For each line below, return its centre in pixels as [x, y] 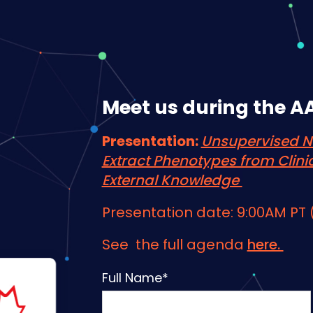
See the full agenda [174, 245]
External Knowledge [172, 180]
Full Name [132, 278]
